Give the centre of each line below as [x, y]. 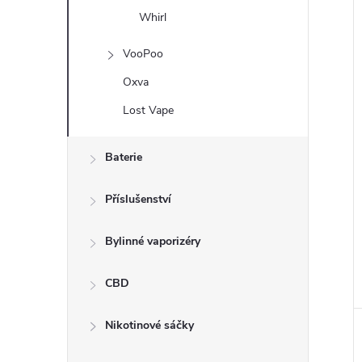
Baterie [124, 157]
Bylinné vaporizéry [153, 241]
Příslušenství [138, 199]
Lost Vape [148, 110]
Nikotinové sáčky [149, 325]
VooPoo [143, 54]
